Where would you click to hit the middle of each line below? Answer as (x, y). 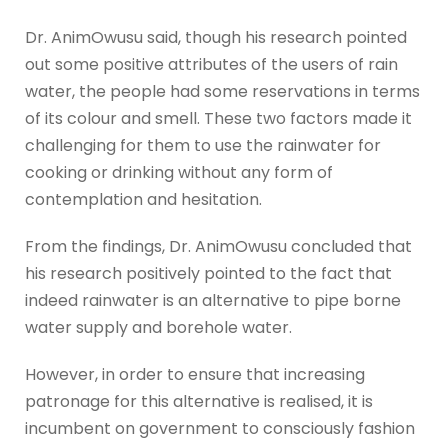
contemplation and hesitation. (149, 200)
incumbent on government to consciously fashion (220, 429)
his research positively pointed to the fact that (208, 274)
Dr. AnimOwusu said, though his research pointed (216, 38)
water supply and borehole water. (158, 328)
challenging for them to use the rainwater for (203, 146)
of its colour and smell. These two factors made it (218, 119)
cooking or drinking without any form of (179, 173)
